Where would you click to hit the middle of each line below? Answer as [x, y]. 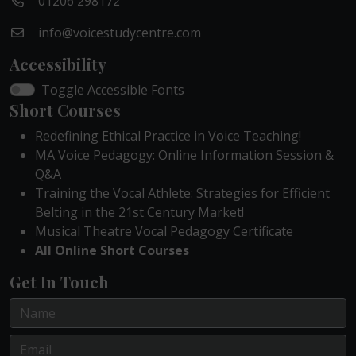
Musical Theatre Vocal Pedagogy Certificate [164, 232]
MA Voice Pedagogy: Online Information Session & [184, 155]
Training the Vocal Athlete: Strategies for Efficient [182, 193]
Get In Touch [59, 282]
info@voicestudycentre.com [120, 33]
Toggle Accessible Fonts [113, 90]
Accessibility [58, 64]
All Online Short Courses [112, 251]
